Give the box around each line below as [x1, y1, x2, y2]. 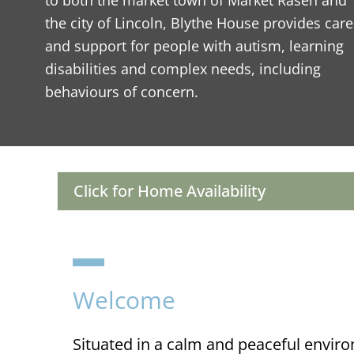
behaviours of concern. [45, 82, 198, 102]
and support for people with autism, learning [45, 36, 344, 56]
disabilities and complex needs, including [45, 59, 321, 79]
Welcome [73, 284, 175, 317]
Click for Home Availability [73, 180, 265, 202]
